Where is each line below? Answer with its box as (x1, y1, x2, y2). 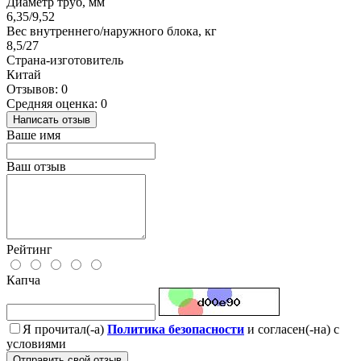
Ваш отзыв (6, 160, 66, 174)
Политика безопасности (107, 322, 244, 337)
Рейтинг (6, 243, 52, 257)
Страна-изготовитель (6, 53, 123, 68)
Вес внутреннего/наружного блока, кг (6, 24, 217, 39)
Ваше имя (6, 128, 60, 143)
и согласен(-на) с (244, 322, 339, 337)
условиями (6, 337, 66, 351)
